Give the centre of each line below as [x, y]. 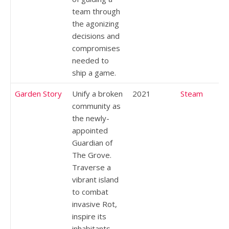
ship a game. [94, 72]
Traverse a [91, 167]
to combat [90, 191]
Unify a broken [97, 93]
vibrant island [95, 179]
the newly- [91, 118]
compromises [96, 48]
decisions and [96, 36]
